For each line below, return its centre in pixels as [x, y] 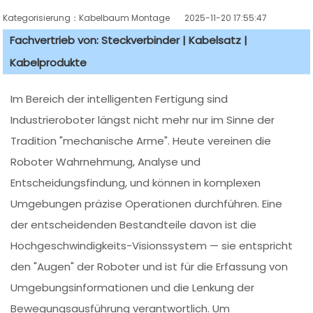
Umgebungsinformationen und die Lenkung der [133, 288]
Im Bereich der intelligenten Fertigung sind [119, 99]
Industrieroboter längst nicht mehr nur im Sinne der [143, 120]
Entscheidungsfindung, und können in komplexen [136, 183]
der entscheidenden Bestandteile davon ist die [134, 225]
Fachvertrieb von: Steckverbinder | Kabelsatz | [129, 41]
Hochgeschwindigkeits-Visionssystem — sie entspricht [152, 246]
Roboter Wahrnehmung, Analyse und [106, 162]
